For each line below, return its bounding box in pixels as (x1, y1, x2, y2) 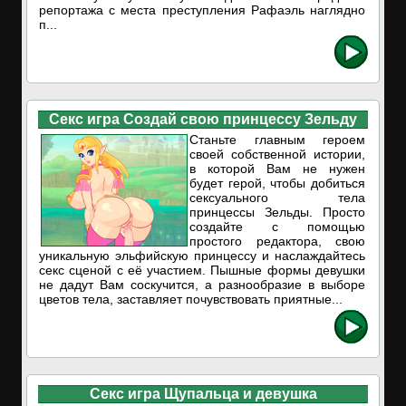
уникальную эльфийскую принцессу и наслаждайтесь (39, 248, 365, 263)
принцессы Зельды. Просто (189, 205, 365, 219)
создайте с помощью (189, 219, 365, 234)
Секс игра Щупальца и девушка (89, 386, 317, 401)
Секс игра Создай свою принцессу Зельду (49, 111, 357, 127)
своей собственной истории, (189, 147, 365, 161)
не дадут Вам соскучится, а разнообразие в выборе (39, 277, 365, 292)
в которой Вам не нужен (189, 161, 365, 176)
